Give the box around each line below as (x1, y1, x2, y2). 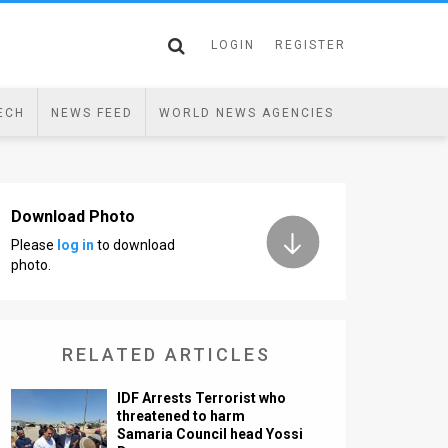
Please (11, 237, 57, 253)
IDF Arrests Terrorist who (117, 390, 287, 406)
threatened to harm (117, 408, 246, 424)
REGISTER (275, 38, 346, 52)
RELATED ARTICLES (61, 344, 271, 365)
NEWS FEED (50, 106, 133, 120)
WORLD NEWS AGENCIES (158, 106, 334, 120)
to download (94, 237, 175, 253)
